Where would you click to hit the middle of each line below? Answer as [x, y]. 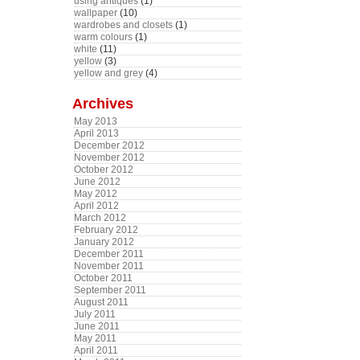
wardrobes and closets [123, 25]
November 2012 [109, 157]
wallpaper [96, 13]
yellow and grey [108, 73]
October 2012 [104, 170]
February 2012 [106, 230]
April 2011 [96, 350]
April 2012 [96, 206]
